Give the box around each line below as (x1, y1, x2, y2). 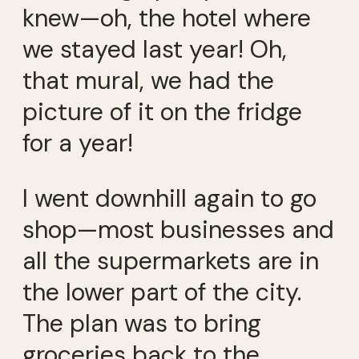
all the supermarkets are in (22, 245, 319, 277)
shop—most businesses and (22, 214, 334, 246)
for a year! (22, 127, 133, 159)
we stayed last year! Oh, (22, 33, 287, 65)
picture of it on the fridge (22, 95, 302, 127)
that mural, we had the (22, 64, 274, 96)
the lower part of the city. (22, 276, 301, 309)
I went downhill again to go (22, 183, 317, 215)
